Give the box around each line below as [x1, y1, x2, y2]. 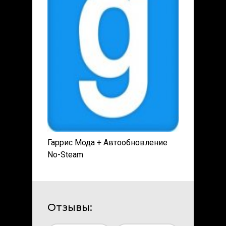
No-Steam [47, 149, 83, 159]
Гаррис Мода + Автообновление [47, 137, 167, 147]
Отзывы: [47, 201, 92, 213]
